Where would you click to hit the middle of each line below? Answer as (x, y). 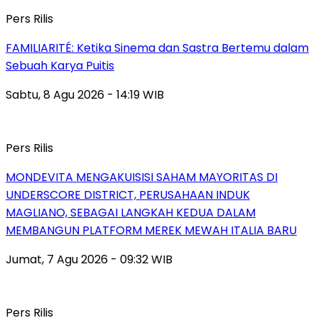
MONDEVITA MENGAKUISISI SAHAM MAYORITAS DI (142, 177)
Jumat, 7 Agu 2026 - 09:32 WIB (89, 259)
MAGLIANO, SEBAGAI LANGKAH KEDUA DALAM (131, 212)
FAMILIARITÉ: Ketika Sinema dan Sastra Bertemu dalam (157, 48)
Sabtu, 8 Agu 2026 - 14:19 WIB (85, 94)
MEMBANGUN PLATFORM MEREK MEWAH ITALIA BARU (151, 230)
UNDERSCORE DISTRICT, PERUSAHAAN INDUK (128, 194)
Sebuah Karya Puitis (60, 65)
